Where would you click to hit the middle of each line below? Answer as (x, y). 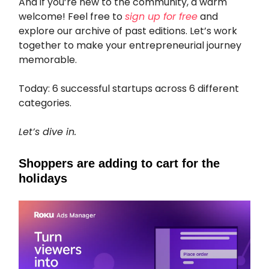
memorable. (48, 59)
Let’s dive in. (47, 131)
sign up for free (161, 16)
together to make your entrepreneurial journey (130, 45)
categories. (46, 103)
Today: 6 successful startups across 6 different (129, 88)
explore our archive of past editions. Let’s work (128, 31)
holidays (43, 178)
